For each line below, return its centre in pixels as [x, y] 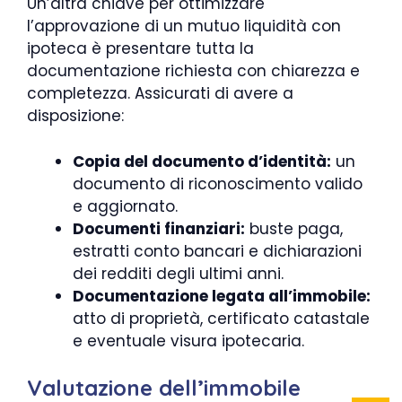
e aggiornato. [125, 206]
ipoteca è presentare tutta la [140, 48]
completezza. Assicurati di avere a [160, 93]
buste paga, [294, 228]
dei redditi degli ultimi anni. [178, 273]
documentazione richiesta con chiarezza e [193, 71]
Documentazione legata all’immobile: [222, 296]
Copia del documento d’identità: [202, 161]
